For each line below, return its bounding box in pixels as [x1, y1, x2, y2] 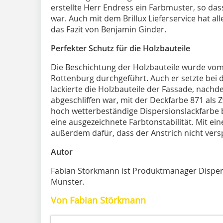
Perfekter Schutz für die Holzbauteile [51, 42, 190, 54]
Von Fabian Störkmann [51, 194, 146, 206]
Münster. [51, 176, 85, 187]
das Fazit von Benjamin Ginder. [51, 23, 166, 35]
